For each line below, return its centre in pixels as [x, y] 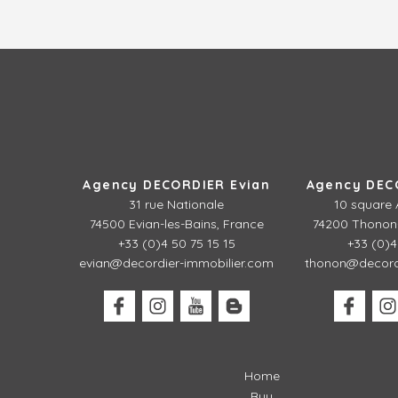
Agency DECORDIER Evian [177, 184]
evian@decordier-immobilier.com [177, 263]
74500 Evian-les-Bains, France [176, 223]
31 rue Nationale [177, 204]
